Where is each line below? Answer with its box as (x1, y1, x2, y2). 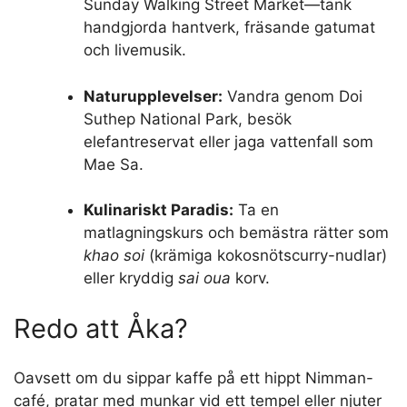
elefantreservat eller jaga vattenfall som (83, 132, 373, 151)
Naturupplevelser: (83, 86, 223, 105)
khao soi (83, 246, 144, 265)
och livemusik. (83, 41, 186, 60)
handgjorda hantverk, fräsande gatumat (83, 18, 375, 37)
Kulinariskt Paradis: (83, 201, 233, 220)
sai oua (177, 269, 231, 288)
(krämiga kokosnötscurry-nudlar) (144, 246, 387, 265)
